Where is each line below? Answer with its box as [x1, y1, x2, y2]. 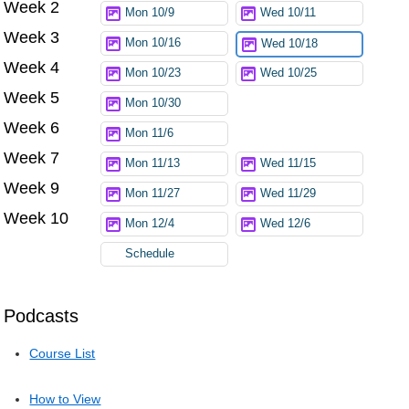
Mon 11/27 [125, 186, 181, 200]
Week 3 [4, 27, 60, 47]
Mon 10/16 [125, 36, 182, 49]
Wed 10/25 [260, 66, 318, 79]
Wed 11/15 [260, 156, 317, 170]
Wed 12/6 [260, 216, 311, 230]
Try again [179, 3, 230, 16]
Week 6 [4, 118, 60, 137]
